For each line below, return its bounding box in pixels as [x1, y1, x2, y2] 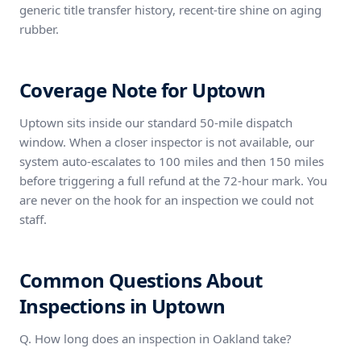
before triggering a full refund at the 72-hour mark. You [19, 172, 327, 189]
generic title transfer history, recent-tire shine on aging [19, 2, 322, 18]
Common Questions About [19, 267, 263, 293]
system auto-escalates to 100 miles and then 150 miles [19, 153, 324, 169]
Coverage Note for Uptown [19, 77, 266, 103]
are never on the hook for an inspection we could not [19, 192, 313, 208]
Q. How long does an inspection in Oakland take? [19, 330, 292, 346]
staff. [19, 211, 47, 227]
